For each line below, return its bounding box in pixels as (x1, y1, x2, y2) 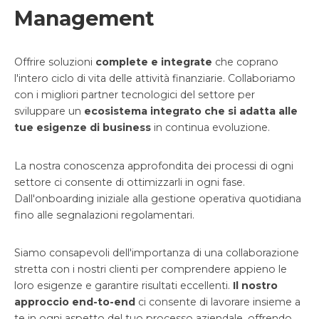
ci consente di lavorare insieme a (135, 296, 300, 309)
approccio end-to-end (14, 296, 135, 309)
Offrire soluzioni (14, 56, 95, 69)
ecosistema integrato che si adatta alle (81, 105, 298, 118)
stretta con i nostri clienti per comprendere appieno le (14, 263, 287, 276)
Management (14, 5, 155, 31)
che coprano (212, 56, 278, 69)
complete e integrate (95, 56, 212, 69)
